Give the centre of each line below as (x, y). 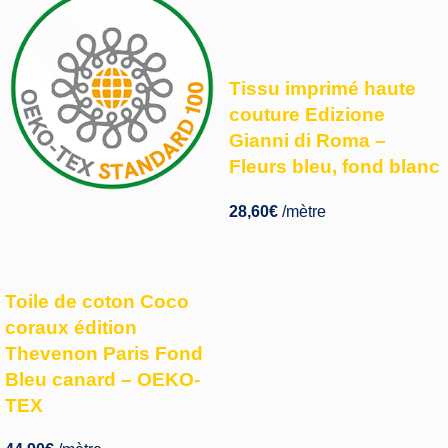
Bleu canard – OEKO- (102, 379)
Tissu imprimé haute (322, 88)
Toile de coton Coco (97, 301)
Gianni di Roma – (307, 140)
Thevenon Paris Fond (104, 353)
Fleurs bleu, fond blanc (334, 166)
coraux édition (71, 327)
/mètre (302, 211)
